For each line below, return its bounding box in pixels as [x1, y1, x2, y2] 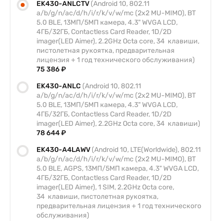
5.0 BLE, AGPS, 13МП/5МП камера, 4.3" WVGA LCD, [37, 164, 199, 173]
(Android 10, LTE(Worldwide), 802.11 [92, 146, 201, 154]
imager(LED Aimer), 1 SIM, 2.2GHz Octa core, [37, 183, 174, 191]
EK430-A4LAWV [37, 146, 92, 154]
